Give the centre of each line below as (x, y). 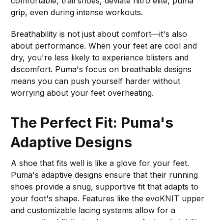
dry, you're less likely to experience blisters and (100, 57)
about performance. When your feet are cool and (104, 45)
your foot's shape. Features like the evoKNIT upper (108, 198)
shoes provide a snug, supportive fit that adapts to (105, 186)
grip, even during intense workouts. (77, 12)
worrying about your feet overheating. (82, 93)
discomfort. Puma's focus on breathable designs (101, 69)
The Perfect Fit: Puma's (92, 122)
